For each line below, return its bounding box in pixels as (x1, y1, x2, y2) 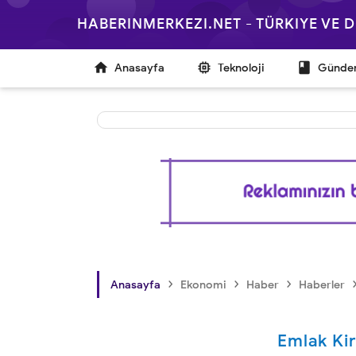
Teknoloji (218, 61, 265, 75)
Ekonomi (180, 278, 226, 292)
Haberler (299, 278, 345, 292)
